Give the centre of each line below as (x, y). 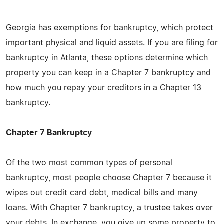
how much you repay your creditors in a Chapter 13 (104, 88)
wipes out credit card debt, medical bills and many (102, 193)
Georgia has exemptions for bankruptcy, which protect (110, 28)
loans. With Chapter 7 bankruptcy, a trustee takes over (109, 208)
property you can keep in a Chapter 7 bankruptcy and (108, 73)
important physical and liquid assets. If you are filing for (112, 43)
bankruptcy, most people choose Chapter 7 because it (109, 178)
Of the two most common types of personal (89, 163)
